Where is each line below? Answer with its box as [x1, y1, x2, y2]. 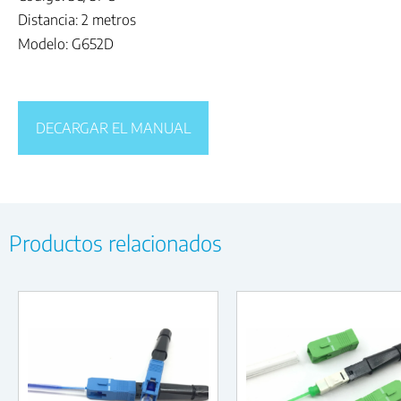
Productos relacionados [9, 228, 222, 256]
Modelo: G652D [18, 34, 114, 53]
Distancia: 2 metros [18, 10, 136, 29]
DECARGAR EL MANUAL [36, 118, 191, 137]
